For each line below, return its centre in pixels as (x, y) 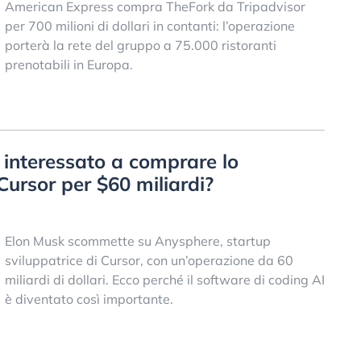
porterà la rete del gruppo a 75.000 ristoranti (140, 45)
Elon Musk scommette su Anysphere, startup (137, 241)
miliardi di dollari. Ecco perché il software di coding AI (164, 280)
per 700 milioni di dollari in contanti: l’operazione (149, 25)
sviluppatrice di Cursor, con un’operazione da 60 (149, 261)
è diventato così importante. (89, 299)
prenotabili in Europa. (68, 64)
